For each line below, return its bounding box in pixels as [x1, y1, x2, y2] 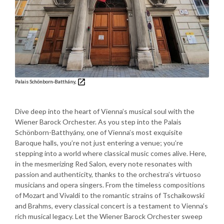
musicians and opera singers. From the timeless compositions [15, 180, 205, 189]
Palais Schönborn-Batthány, [15, 78, 77, 84]
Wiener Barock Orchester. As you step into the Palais [15, 117, 181, 126]
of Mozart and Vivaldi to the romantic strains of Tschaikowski [15, 191, 204, 200]
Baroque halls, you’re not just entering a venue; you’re [15, 138, 183, 147]
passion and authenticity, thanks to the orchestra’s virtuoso [15, 170, 201, 179]
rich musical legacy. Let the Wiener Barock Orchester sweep [15, 212, 202, 221]
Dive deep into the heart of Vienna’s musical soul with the [15, 107, 194, 116]
